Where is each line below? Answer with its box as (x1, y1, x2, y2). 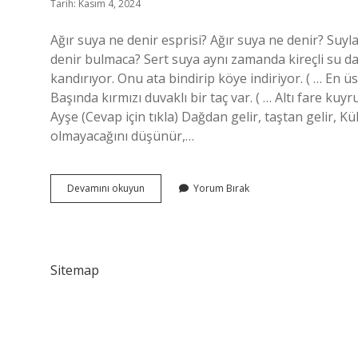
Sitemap (50, 261, 99, 279)
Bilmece (144, 181, 180, 194)
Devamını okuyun (67, 181, 145, 195)
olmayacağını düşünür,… (50, 127, 194, 145)
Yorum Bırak (193, 181, 249, 195)
